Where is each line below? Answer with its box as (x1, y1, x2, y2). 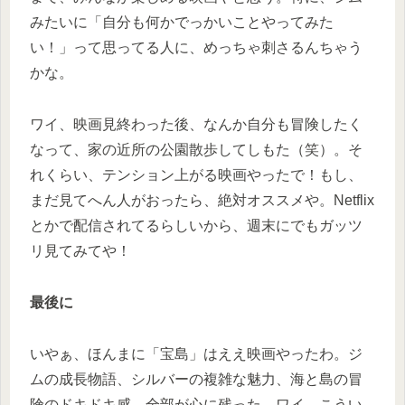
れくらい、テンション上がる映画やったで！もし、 (30, 167, 363, 184)
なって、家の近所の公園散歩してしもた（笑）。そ (30, 142, 363, 158)
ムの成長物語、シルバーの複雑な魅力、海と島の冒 (30, 371, 363, 387)
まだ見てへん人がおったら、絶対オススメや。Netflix (30, 193, 374, 209)
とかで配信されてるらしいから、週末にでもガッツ (30, 218, 363, 234)
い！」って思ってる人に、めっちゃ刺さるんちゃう (30, 40, 363, 56)
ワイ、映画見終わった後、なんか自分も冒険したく (30, 117, 363, 133)
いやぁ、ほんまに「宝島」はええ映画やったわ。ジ (30, 345, 363, 362)
